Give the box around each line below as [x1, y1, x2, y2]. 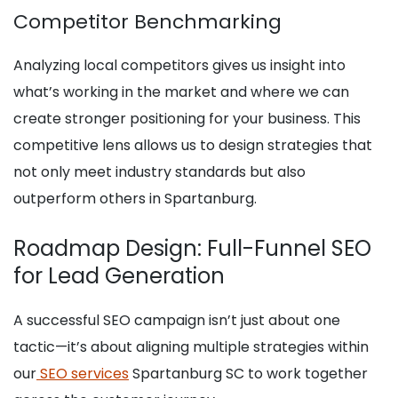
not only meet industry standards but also [13, 162, 306, 183]
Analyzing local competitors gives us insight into [13, 55, 346, 76]
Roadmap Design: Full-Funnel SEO [13, 234, 371, 264]
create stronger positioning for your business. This [13, 108, 361, 130]
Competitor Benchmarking [13, 8, 282, 36]
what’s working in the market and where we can [13, 82, 349, 103]
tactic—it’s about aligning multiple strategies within [13, 337, 369, 358]
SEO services [36, 363, 129, 385]
